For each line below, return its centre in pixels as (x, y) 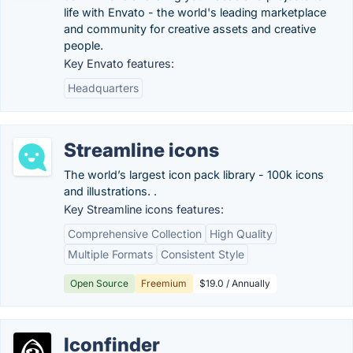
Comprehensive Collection (135, 234)
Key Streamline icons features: (144, 209)
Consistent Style (203, 254)
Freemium (164, 283)
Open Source (99, 283)
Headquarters (103, 88)
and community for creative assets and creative (190, 29)
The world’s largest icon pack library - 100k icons (194, 175)
